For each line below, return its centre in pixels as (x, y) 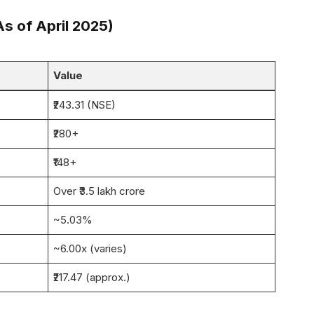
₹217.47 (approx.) (92, 277)
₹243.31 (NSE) (85, 104)
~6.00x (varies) (90, 248)
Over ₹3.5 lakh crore (100, 191)
